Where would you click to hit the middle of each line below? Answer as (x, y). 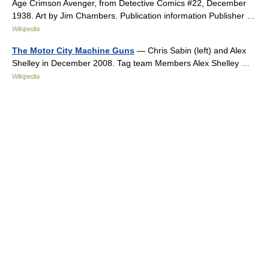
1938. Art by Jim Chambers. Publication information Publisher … (136, 16)
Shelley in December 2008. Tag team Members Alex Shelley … (133, 63)
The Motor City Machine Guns (73, 50)
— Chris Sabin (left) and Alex (190, 50)
